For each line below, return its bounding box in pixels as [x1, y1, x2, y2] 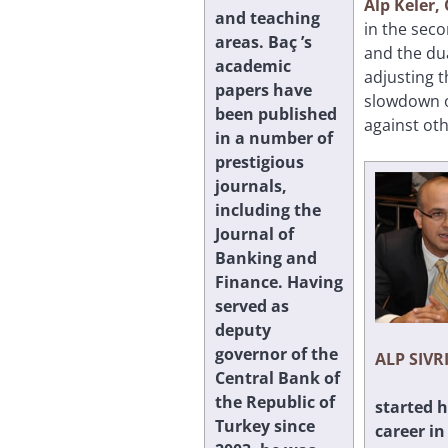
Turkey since [215, 414, 315, 437]
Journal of [215, 222, 294, 245]
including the [215, 198, 321, 221]
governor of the [215, 342, 338, 365]
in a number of [215, 126, 333, 149]
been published [215, 102, 337, 125]
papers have [215, 78, 312, 101]
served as [215, 294, 289, 317]
